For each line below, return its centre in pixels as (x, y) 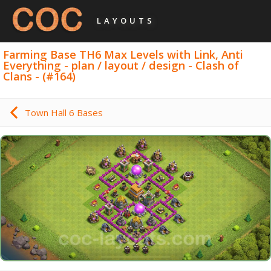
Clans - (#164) (40, 76)
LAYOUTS (126, 21)
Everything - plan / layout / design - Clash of (121, 65)
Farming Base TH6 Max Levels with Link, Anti (123, 54)
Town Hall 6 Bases (64, 113)
